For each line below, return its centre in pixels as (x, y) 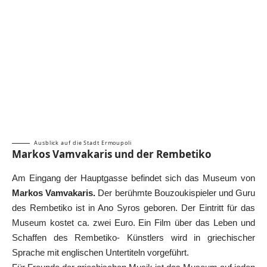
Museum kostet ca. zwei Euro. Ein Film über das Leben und (133, 223)
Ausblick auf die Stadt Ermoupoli (83, 142)
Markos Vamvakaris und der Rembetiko (112, 154)
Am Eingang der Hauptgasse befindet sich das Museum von (133, 178)
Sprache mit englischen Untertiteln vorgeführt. (100, 253)
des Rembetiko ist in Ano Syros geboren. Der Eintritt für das (133, 208)
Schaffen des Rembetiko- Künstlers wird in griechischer (133, 238)
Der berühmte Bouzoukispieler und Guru (177, 193)
